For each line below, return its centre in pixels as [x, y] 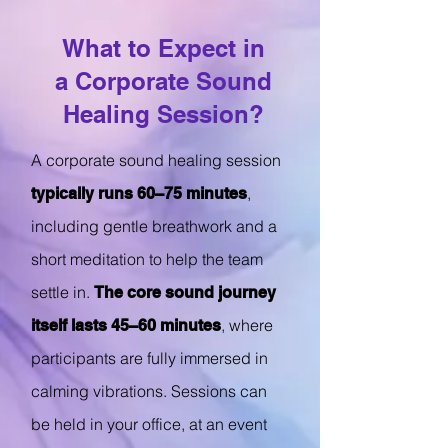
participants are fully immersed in [149, 358]
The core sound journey [185, 292]
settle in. [62, 292]
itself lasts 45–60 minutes [126, 325]
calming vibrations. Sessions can [149, 391]
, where [247, 325]
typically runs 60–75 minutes [139, 193]
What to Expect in [163, 48]
